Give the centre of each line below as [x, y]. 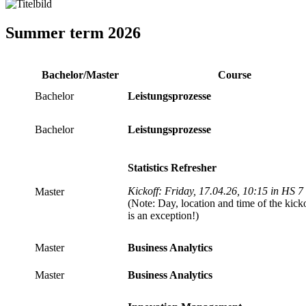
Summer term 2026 [73, 32]
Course [235, 74]
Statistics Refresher [172, 167]
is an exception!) [163, 215]
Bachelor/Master [80, 74]
